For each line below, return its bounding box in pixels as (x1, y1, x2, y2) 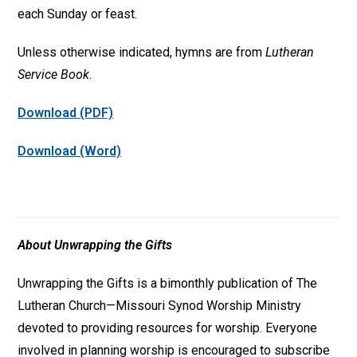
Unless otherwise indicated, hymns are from (18, 44, 266, 60)
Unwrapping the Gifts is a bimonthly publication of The (18, 275, 318, 291)
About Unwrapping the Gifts (18, 237, 173, 253)
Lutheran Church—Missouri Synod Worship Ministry (18, 297, 302, 313)
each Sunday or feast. (18, 6, 138, 22)
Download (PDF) (18, 104, 114, 120)
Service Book (18, 66, 90, 82)
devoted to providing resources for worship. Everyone (18, 320, 318, 335)
